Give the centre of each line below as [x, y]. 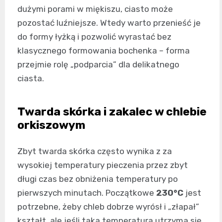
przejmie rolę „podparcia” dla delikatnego [98, 65]
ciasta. [31, 79]
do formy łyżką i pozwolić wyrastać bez [94, 37]
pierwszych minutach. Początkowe [87, 193]
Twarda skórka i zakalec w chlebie [112, 112]
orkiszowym [51, 125]
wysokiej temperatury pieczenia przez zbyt [103, 165]
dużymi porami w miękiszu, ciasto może [95, 9]
